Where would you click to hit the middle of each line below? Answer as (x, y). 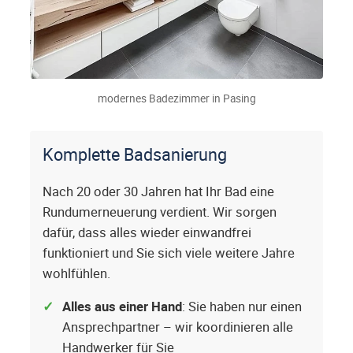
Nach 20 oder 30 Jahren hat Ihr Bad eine (158, 191)
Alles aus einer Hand (122, 306)
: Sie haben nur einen (242, 306)
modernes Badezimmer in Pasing (176, 98)
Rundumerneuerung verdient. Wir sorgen (160, 212)
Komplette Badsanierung (135, 154)
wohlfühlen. (76, 273)
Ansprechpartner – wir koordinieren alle (178, 327)
